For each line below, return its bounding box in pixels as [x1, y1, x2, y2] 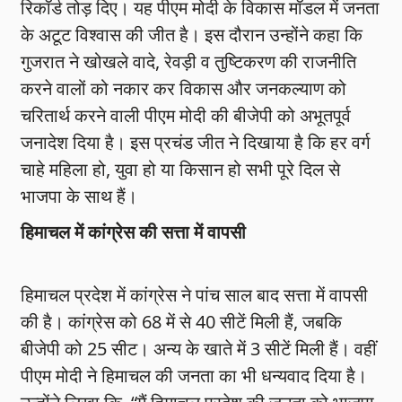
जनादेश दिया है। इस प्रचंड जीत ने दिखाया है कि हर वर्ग [21, 130, 371, 155]
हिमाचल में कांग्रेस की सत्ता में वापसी [21, 220, 247, 245]
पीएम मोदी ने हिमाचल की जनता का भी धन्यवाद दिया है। [21, 363, 368, 389]
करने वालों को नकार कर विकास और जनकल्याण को [21, 76, 347, 101]
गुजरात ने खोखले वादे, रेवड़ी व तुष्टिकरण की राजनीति [21, 49, 357, 74]
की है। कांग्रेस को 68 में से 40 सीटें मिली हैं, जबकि [21, 310, 343, 335]
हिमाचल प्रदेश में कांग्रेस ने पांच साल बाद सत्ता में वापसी [21, 283, 369, 308]
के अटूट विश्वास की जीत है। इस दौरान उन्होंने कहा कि [21, 22, 363, 48]
